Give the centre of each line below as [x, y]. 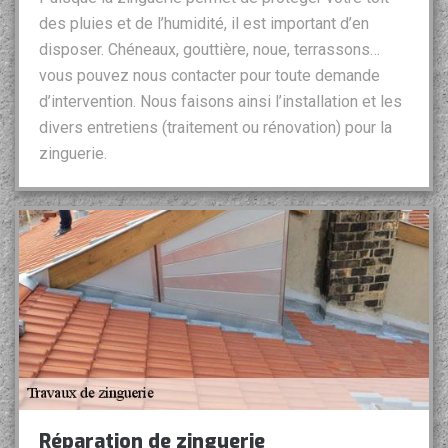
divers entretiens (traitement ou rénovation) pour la [215, 128]
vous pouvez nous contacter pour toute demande [209, 76]
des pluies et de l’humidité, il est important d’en [204, 24]
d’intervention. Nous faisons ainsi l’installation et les [220, 102]
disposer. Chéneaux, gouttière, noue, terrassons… [209, 50]
